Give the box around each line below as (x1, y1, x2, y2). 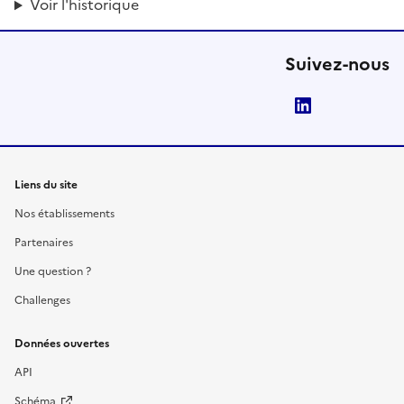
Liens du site (14, 177, 78, 194)
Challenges (14, 292, 70, 309)
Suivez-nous (285, 50, 390, 78)
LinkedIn (321, 95, 381, 117)
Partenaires (14, 234, 73, 252)
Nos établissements (14, 206, 115, 223)
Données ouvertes (14, 335, 109, 353)
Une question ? (14, 263, 91, 280)
